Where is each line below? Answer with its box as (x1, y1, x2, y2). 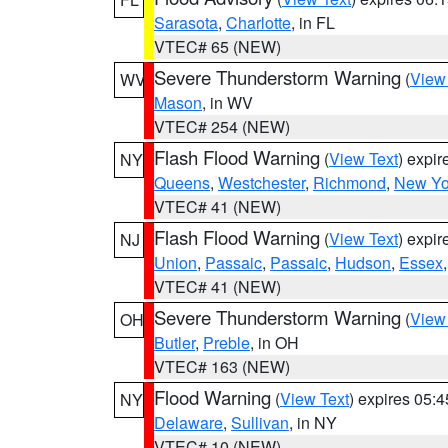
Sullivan (231, 411, 289, 434)
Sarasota (154, 11, 218, 34)
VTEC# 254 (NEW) (154, 115, 290, 138)
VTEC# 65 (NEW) (154, 35, 281, 58)
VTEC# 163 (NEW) (154, 355, 290, 378)
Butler (154, 331, 195, 354)
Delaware (154, 411, 223, 434)
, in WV (202, 91, 253, 114)
